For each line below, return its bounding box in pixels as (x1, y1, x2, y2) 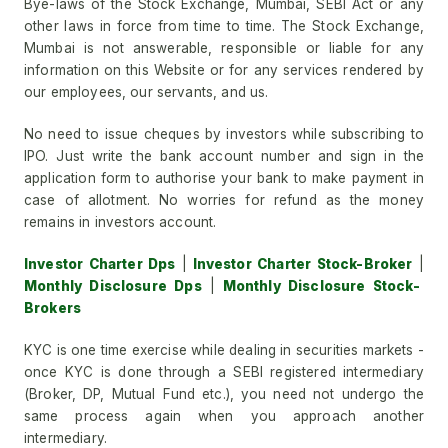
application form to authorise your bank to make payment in (24, 170, 424, 186)
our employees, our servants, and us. (24, 84, 269, 100)
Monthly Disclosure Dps (24, 278, 202, 294)
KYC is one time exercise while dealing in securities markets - (24, 342, 424, 358)
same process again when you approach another (24, 408, 424, 424)
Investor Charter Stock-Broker (187, 256, 413, 272)
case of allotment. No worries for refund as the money (24, 192, 424, 208)
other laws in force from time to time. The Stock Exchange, (24, 18, 424, 34)
